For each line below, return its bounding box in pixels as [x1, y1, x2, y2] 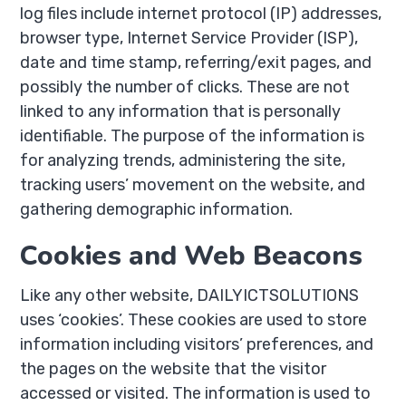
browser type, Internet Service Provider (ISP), [20, 28, 359, 48]
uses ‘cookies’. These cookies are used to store [20, 310, 368, 330]
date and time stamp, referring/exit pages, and [20, 53, 372, 72]
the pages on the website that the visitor [20, 359, 327, 379]
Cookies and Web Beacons [20, 237, 363, 275]
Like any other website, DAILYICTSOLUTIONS [20, 285, 360, 305]
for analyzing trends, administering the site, [20, 150, 346, 170]
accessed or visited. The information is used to [20, 383, 372, 403]
